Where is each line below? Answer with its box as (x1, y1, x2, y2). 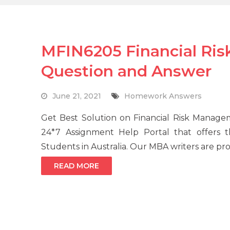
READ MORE (54, 161, 99, 171)
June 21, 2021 (52, 91, 101, 101)
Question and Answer (41, 62, 212, 81)
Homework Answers (124, 91, 202, 101)
